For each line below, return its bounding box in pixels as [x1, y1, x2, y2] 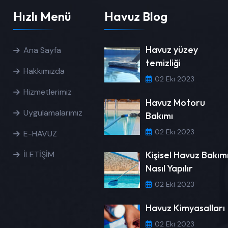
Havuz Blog [104, 8, 168, 24]
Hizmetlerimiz [23, 86, 72, 97]
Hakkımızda [23, 65, 65, 76]
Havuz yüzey [146, 44, 198, 56]
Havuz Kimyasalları [146, 202, 225, 214]
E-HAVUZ [23, 128, 57, 139]
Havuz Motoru [146, 96, 206, 108]
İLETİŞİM [23, 149, 54, 160]
